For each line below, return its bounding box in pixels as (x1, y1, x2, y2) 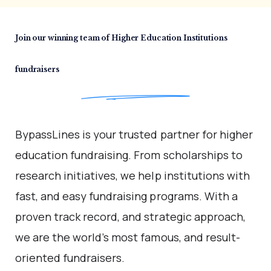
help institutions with (138, 168, 250, 183)
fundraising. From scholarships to (70, 147, 243, 162)
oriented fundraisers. (15, 250, 125, 265)
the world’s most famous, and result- (52, 229, 240, 244)
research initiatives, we (15, 168, 139, 183)
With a (204, 188, 238, 203)
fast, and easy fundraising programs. (15, 188, 204, 203)
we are (15, 229, 53, 244)
